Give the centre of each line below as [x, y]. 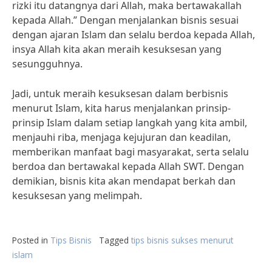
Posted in [31, 240]
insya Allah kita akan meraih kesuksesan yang [117, 49]
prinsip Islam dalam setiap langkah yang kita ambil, [130, 123]
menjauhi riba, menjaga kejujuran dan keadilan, [121, 137]
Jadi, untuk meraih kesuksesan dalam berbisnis [120, 93]
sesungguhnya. [47, 64]
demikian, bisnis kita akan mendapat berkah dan [124, 181]
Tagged [115, 240]
